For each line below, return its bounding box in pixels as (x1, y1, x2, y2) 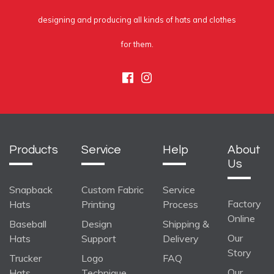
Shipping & (163, 217, 209, 230)
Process (163, 198, 198, 210)
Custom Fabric (81, 183, 144, 196)
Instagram (151, 69, 208, 84)
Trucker (9, 251, 42, 264)
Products (9, 144, 58, 156)
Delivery (163, 232, 199, 245)
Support (81, 232, 116, 245)
